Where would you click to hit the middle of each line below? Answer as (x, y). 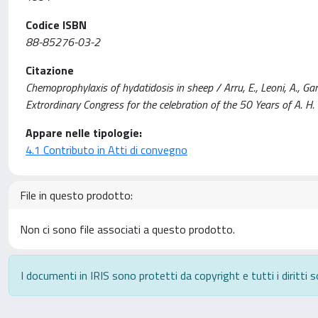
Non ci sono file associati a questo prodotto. (127, 229)
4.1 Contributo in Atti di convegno (106, 150)
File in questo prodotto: (76, 195)
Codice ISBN (56, 25)
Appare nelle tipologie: (84, 133)
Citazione (50, 70)
